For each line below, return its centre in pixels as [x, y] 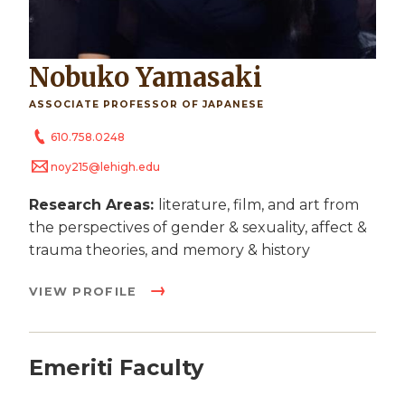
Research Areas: [94, 205]
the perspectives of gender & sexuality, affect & [198, 227]
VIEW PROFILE [85, 292]
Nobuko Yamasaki [156, 77]
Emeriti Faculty [116, 367]
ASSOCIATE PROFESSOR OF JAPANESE [146, 104]
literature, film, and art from [259, 205]
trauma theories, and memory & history [170, 250]
